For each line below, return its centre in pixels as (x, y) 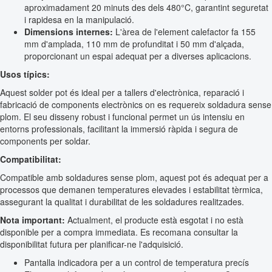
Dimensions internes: (69, 31)
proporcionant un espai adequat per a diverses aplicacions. (138, 56)
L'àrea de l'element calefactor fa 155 (184, 31)
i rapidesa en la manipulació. (79, 19)
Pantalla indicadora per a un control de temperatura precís (137, 262)
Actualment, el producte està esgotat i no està (154, 219)
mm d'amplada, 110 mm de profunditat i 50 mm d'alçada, (134, 43)
